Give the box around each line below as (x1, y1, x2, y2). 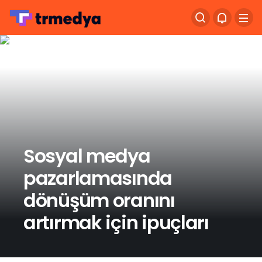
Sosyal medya (23, 142, 150, 169)
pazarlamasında (23, 164, 173, 191)
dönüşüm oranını (23, 187, 175, 213)
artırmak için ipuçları (23, 209, 209, 236)
